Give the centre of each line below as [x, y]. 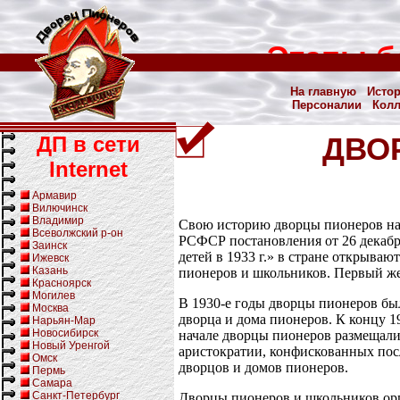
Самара [52, 383]
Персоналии [326, 105]
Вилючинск [60, 208]
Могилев [54, 296]
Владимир [58, 221]
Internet [88, 169]
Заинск [50, 246]
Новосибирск [65, 333]
